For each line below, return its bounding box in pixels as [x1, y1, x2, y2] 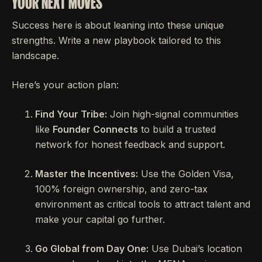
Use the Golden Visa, [138, 167, 234, 180]
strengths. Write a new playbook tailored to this [12, 34, 221, 46]
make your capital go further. [35, 213, 165, 225]
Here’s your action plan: [12, 78, 119, 91]
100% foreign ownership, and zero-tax [35, 182, 208, 195]
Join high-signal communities [107, 108, 239, 120]
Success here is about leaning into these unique [12, 19, 224, 31]
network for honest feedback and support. [35, 138, 225, 150]
